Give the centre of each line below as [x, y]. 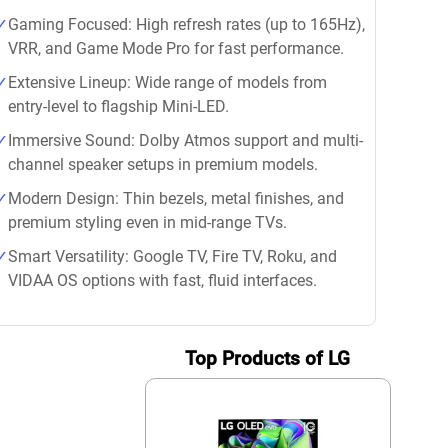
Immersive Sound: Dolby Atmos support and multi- [185, 140]
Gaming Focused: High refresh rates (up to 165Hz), [186, 24]
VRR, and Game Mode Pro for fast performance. [176, 48]
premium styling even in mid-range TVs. [147, 222]
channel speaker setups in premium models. [163, 164]
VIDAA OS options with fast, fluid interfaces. [162, 280]
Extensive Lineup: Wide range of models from [167, 82]
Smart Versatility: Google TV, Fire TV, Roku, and [172, 256]
